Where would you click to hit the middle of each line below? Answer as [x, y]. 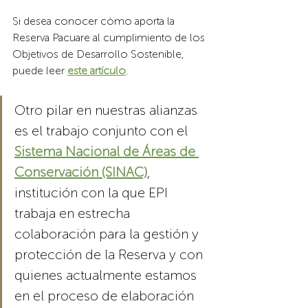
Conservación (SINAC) [81, 172]
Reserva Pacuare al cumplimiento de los [110, 37]
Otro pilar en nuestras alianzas [108, 110]
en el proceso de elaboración [106, 295]
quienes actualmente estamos [107, 275]
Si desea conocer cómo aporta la [95, 21]
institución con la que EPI [93, 192]
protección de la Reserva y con [110, 254]
